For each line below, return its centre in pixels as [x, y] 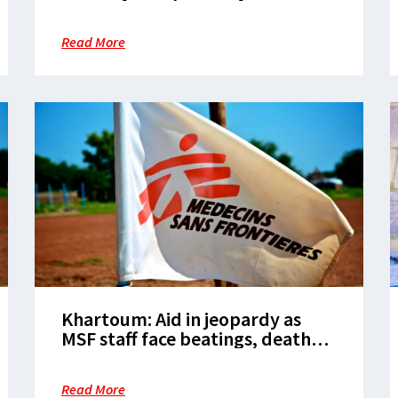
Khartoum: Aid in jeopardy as [181, 319]
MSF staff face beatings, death [186, 338]
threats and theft [132, 358]
